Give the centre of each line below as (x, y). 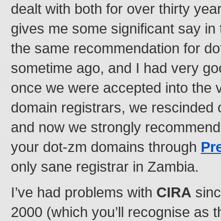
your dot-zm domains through (106, 147)
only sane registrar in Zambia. (105, 166)
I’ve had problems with (84, 192)
